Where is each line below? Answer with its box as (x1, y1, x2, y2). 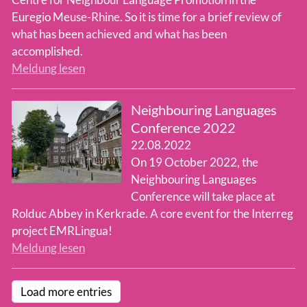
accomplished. (12, 44, 83, 59)
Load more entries (21, 284, 112, 299)
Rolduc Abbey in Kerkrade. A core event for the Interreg (12, 206, 293, 221)
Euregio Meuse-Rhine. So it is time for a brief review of (12, 10, 282, 25)
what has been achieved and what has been (12, 27, 227, 42)
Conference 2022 (130, 119, 236, 136)
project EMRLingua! (12, 223, 112, 238)
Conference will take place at (130, 189, 275, 204)
